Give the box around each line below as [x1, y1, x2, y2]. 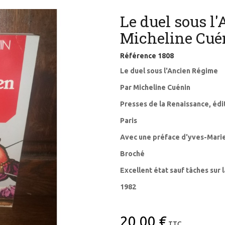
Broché [120, 149, 146, 158]
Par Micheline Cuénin [120, 83, 192, 91]
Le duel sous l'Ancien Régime [120, 66, 218, 75]
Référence [120, 51, 156, 60]
